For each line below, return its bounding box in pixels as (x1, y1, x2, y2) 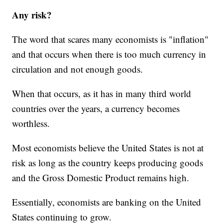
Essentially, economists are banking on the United (12, 195, 202, 208)
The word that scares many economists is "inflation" (12, 32, 209, 45)
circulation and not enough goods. (12, 62, 143, 75)
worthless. (12, 116, 50, 129)
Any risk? (12, 7, 52, 21)
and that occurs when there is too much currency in (12, 47, 207, 60)
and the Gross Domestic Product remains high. (12, 171, 190, 184)
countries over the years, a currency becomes (12, 102, 180, 114)
